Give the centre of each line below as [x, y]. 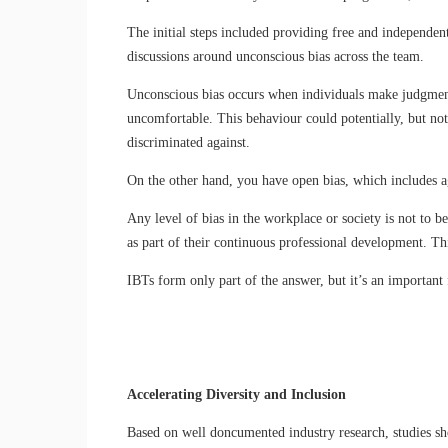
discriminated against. [188, 142]
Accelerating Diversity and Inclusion [236, 394]
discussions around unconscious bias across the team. [275, 56]
